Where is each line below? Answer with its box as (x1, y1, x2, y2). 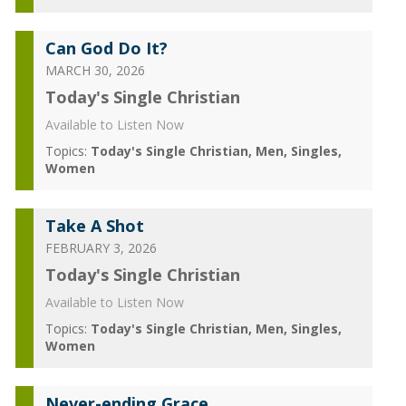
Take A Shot (44, 215, 144, 237)
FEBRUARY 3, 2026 (44, 239, 157, 256)
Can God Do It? (44, 37, 168, 59)
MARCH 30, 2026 (44, 62, 145, 79)
